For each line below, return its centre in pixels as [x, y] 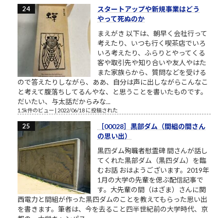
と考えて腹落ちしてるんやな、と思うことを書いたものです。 [112, 92]
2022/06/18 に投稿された [88, 110]
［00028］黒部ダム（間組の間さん [151, 127]
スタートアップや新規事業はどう [148, 9]
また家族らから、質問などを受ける [152, 73]
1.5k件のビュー [36, 110]
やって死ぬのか [121, 19]
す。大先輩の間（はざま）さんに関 [152, 190]
